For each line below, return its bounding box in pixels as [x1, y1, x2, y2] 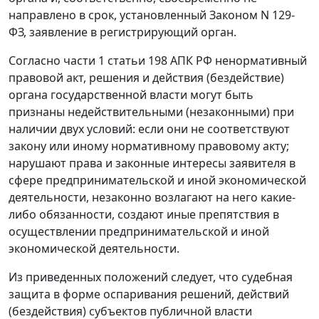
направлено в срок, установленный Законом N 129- [9, 7, 295, 23]
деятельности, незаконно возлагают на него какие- [9, 189, 296, 206]
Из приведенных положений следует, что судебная [9, 269, 293, 286]
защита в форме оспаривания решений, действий [9, 286, 289, 303]
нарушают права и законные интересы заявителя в [9, 155, 296, 172]
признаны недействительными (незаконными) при [9, 104, 294, 120]
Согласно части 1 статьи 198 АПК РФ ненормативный [9, 53, 307, 69]
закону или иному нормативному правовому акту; [9, 138, 289, 155]
